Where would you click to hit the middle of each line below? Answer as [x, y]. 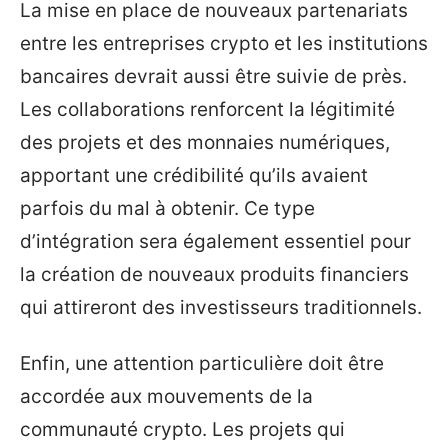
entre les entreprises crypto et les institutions [224, 43]
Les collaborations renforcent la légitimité [207, 109]
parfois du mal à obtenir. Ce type [167, 208]
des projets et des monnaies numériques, [205, 142]
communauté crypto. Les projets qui [182, 429]
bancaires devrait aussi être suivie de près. [213, 76]
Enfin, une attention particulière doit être [202, 363]
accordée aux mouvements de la [166, 396]
